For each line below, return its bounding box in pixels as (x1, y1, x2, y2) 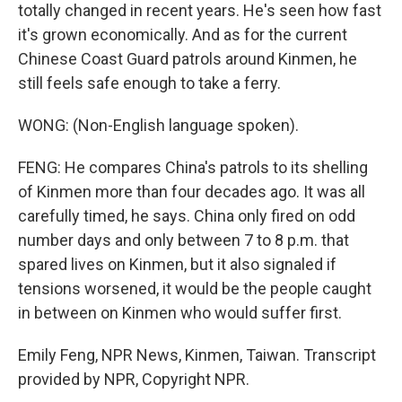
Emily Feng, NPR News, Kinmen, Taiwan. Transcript (18, 345, 376, 364)
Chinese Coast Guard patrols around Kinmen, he (18, 49, 357, 68)
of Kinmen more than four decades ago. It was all (18, 182, 365, 201)
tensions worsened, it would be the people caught (18, 279, 371, 298)
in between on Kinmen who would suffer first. (18, 303, 342, 322)
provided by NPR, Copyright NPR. (18, 370, 249, 389)
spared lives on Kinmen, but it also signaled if (18, 255, 336, 274)
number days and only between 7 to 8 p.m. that (18, 231, 349, 249)
